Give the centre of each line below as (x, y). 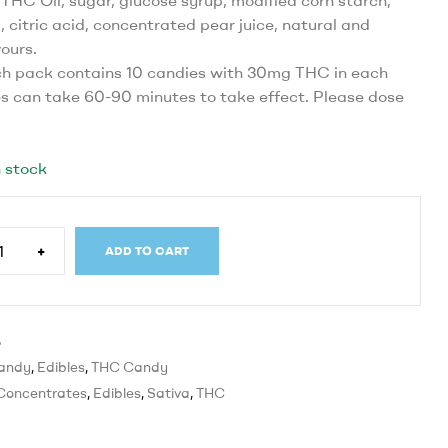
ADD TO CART (147, 251)
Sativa (168, 393)
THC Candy (129, 367)
